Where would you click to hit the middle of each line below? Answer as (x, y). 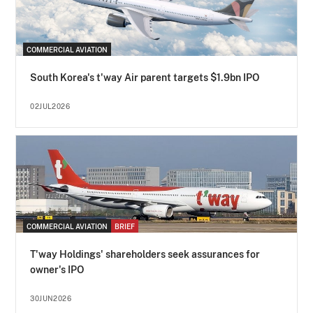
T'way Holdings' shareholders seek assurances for (145, 255)
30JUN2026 (51, 299)
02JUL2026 (50, 107)
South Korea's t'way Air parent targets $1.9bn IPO (145, 78)
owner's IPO (57, 270)
